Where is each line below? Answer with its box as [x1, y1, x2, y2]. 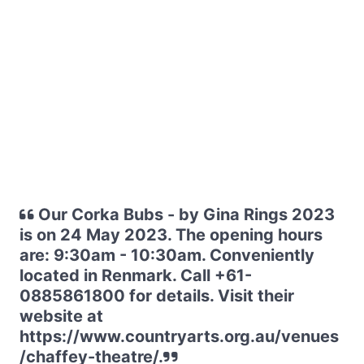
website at [19, 306, 103, 326]
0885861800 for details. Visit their [19, 286, 294, 305]
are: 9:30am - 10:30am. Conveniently [19, 245, 314, 265]
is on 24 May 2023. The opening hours [19, 225, 323, 245]
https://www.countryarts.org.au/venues [19, 327, 339, 346]
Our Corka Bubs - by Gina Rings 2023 [34, 205, 335, 224]
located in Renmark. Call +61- [19, 266, 252, 285]
